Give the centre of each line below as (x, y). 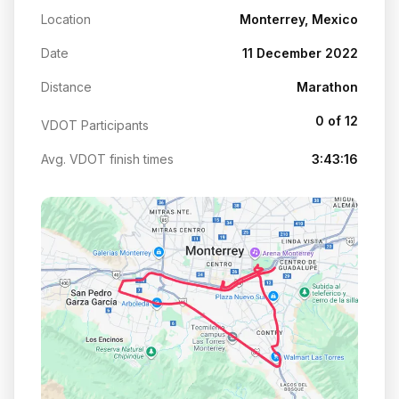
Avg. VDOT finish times (107, 159)
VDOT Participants (95, 125)
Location (66, 19)
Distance (66, 86)
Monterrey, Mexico (299, 19)
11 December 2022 (300, 53)
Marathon (327, 86)
